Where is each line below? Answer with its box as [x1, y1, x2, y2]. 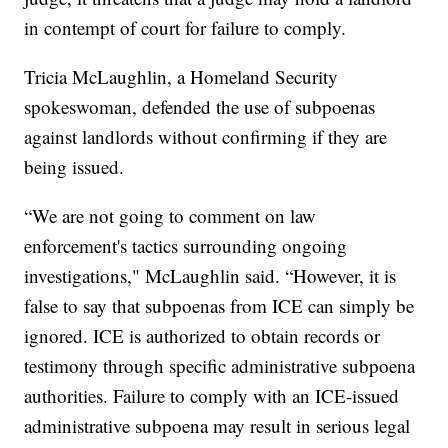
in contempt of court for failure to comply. [24, 15, 347, 41]
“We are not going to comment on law [24, 203, 317, 229]
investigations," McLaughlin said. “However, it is [24, 263, 397, 289]
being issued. [24, 154, 125, 180]
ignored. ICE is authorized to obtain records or [24, 323, 381, 349]
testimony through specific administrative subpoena [24, 353, 416, 379]
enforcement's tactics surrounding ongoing [24, 233, 348, 259]
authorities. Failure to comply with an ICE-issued [24, 383, 400, 409]
